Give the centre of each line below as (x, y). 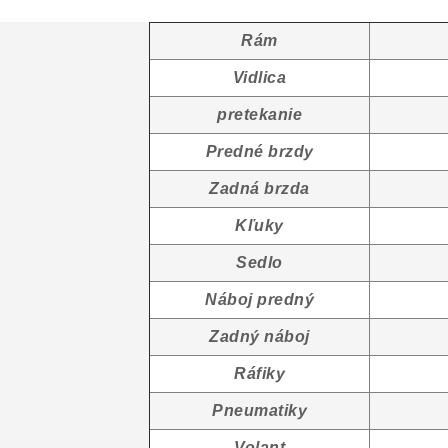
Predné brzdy (259, 151)
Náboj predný (259, 299)
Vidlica (259, 77)
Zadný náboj (259, 336)
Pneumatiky (259, 410)
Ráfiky (259, 373)
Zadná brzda (259, 188)
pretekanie (259, 114)
